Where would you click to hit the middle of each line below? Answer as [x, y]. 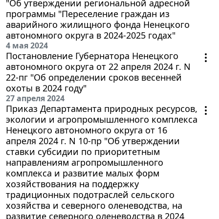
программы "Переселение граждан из [88, 13]
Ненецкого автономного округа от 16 [87, 130]
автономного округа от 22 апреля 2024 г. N [98, 66]
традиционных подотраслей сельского [90, 194]
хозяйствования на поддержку [72, 184]
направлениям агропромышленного [85, 162]
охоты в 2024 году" [46, 88]
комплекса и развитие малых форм [83, 173]
